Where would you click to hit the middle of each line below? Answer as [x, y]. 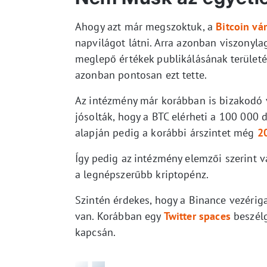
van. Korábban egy [119, 216]
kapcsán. [96, 232]
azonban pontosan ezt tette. [141, 74]
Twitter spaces [197, 216]
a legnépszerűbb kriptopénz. [142, 174]
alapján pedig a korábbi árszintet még [165, 132]
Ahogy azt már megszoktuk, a [146, 26]
